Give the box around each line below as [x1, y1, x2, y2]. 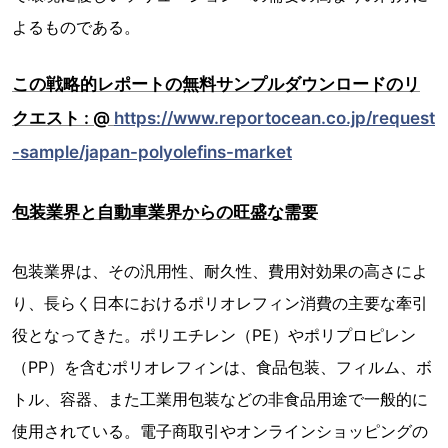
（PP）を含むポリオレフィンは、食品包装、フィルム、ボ [12, 357, 432, 378]
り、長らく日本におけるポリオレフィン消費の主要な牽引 [12, 293, 428, 314]
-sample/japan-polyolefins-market [12, 142, 292, 163]
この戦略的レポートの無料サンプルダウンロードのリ [12, 74, 420, 95]
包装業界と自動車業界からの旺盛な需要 [12, 202, 318, 223]
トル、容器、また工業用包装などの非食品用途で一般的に [12, 389, 428, 410]
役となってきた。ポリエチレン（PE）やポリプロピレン [12, 325, 416, 346]
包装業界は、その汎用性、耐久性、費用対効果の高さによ [12, 261, 428, 282]
